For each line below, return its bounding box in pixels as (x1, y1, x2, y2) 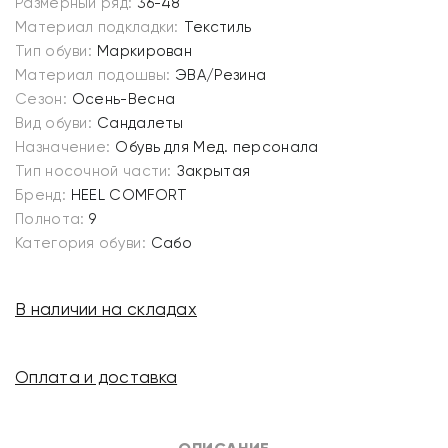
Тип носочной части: (15, 162, 172, 180)
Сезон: (15, 90, 67, 108)
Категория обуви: (15, 234, 146, 252)
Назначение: (15, 138, 111, 156)
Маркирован (97, 42, 192, 60)
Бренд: (15, 186, 66, 204)
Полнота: (15, 210, 85, 228)
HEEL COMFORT (70, 186, 188, 204)
